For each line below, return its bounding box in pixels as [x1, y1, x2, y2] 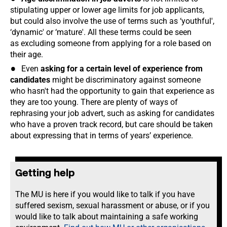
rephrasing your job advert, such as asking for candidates [10, 108, 214, 118]
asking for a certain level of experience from [41, 64, 203, 73]
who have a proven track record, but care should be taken [10, 120, 213, 129]
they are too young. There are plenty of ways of [10, 97, 178, 107]
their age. [10, 50, 43, 59]
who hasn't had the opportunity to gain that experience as [10, 86, 214, 96]
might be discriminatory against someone [50, 75, 201, 85]
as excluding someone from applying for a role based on [10, 39, 211, 48]
